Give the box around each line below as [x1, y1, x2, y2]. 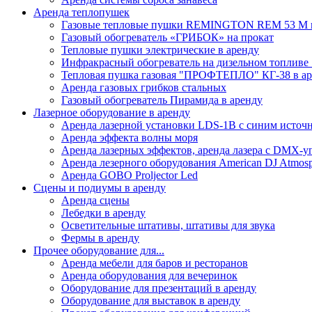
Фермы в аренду [61, 231, 139, 244]
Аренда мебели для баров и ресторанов [61, 256, 248, 269]
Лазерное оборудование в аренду [33, 106, 190, 118]
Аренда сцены [61, 194, 130, 206]
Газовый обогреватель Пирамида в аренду [61, 93, 263, 106]
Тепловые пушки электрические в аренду [61, 43, 259, 56]
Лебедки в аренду [61, 206, 146, 219]
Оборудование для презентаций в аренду [61, 281, 256, 294]
